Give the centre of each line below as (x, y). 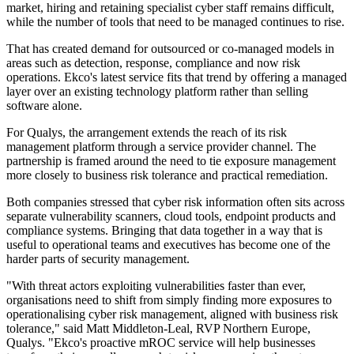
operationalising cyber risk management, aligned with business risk (172, 314)
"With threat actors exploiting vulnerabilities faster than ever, (156, 286)
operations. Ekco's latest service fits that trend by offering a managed (177, 77)
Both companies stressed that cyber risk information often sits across (175, 202)
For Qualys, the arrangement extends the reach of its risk (147, 133)
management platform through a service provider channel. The (161, 147)
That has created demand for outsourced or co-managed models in (170, 49)
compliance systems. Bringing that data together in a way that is (164, 231)
